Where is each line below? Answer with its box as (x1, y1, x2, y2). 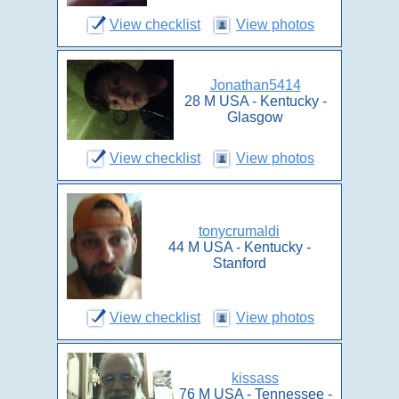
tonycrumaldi (199, 224, 280, 239)
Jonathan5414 (209, 77, 301, 93)
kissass (232, 370, 279, 386)
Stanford (212, 256, 266, 271)
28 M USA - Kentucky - (183, 94, 327, 109)
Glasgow (227, 110, 283, 125)
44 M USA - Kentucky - (167, 240, 311, 255)
